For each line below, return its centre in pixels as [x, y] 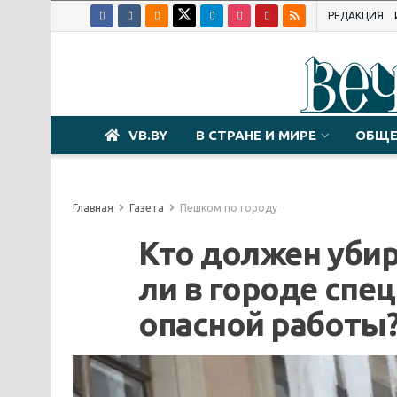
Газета [147, 208]
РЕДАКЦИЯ [356, 16]
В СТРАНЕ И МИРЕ [256, 135]
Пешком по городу [229, 208]
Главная [93, 208]
